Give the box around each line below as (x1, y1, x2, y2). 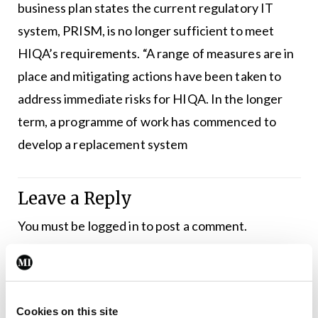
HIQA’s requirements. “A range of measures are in (17, 45, 295, 62)
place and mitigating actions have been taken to (17, 68, 282, 84)
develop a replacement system (17, 136, 188, 153)
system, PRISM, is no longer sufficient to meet (17, 23, 275, 39)
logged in (87, 218, 139, 234)
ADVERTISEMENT (53, 267, 120, 278)
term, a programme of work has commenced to (17, 114, 276, 130)
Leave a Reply (17, 188, 132, 209)
